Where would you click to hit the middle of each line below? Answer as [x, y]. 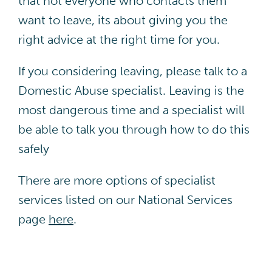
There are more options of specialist [117, 180]
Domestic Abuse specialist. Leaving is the [131, 90]
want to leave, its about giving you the [123, 20]
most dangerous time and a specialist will [131, 110]
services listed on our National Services [125, 199]
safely [33, 148]
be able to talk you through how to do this [134, 129]
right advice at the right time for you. [119, 39]
